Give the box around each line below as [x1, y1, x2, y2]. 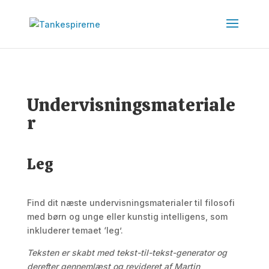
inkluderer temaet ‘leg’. [26, 225, 123, 235]
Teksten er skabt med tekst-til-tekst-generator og [26, 247, 227, 258]
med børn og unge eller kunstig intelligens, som [26, 211, 228, 222]
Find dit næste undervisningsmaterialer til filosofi [26, 198, 235, 208]
